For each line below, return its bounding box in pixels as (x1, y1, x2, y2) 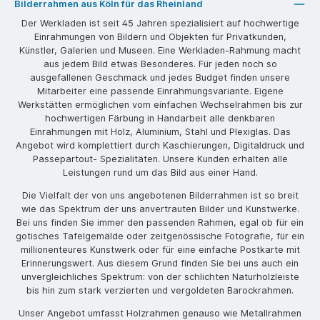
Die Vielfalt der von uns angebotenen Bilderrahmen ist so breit (21, 190, 299, 201)
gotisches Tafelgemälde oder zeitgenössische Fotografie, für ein (16, 231, 304, 242)
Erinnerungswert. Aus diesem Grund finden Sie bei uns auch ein (21, 258, 299, 269)
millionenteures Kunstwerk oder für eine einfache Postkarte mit (20, 244, 300, 256)
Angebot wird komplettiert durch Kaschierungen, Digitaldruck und (16, 140, 304, 151)
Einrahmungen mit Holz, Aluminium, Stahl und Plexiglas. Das (29, 126, 291, 138)
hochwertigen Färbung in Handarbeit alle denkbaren (45, 113, 275, 124)
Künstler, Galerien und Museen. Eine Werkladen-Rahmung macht (19, 45, 301, 56)
